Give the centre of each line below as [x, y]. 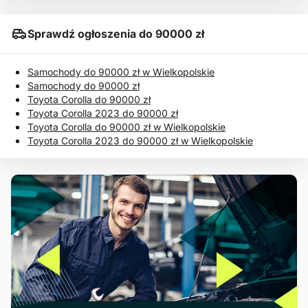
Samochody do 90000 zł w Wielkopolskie [121, 72]
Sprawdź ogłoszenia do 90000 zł [116, 34]
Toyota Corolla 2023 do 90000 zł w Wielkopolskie [140, 141]
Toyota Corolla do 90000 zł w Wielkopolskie [126, 127]
